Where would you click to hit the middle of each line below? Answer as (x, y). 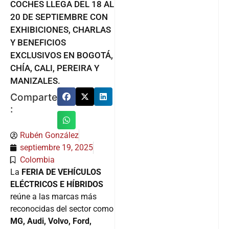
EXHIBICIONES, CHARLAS (61, 29)
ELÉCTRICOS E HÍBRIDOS (57, 184)
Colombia (37, 159)
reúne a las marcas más (53, 196)
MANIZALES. (35, 81)
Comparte (34, 97)
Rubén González (49, 135)
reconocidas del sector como (62, 209)
